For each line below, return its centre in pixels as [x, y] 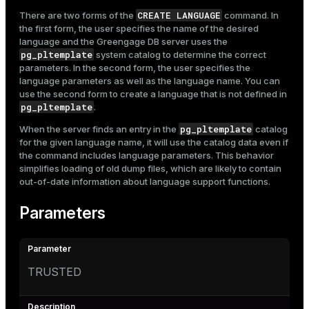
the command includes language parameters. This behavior [147, 156]
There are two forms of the [78, 16]
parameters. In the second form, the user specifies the [135, 68]
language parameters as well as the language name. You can [150, 81]
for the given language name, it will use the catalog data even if [154, 142]
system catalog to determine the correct [180, 55]
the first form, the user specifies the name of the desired [139, 29]
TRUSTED [54, 272]
